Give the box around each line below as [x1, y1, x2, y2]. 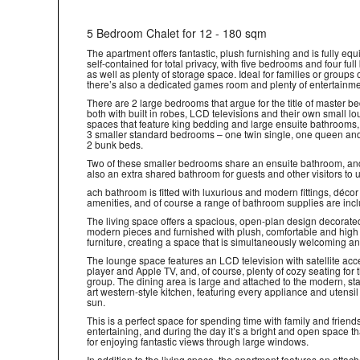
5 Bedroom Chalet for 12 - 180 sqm [87, 25, 267, 41]
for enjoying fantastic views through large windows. [87, 334, 309, 348]
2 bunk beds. [87, 137, 143, 151]
